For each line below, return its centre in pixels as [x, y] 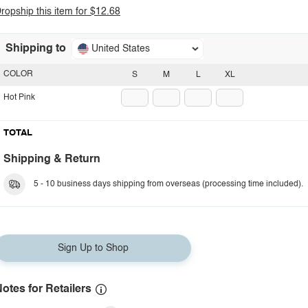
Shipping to [36, 49]
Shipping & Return [52, 159]
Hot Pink [19, 98]
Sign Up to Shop [93, 248]
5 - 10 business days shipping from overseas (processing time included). [168, 184]
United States [121, 49]
